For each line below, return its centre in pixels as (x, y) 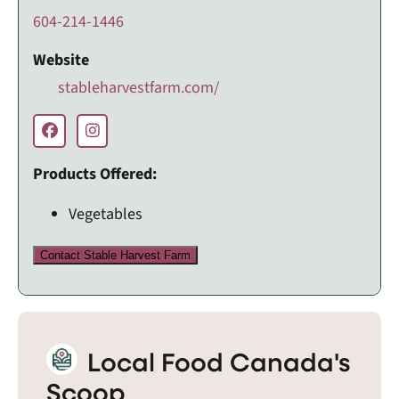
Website (61, 60)
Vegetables (106, 214)
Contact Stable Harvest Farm (115, 255)
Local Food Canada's (216, 361)
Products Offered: (95, 174)
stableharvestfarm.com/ (137, 87)
